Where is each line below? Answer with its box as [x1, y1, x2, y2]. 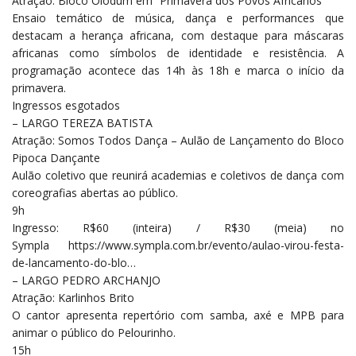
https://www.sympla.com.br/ [68, 238, 212, 253]
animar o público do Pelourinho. [12, 325, 176, 341]
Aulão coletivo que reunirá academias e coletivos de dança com [12, 168, 344, 184]
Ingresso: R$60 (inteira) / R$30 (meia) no [12, 220, 344, 236]
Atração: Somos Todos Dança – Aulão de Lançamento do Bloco [12, 133, 344, 149]
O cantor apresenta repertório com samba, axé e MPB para [12, 308, 344, 323]
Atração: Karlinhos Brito [12, 290, 134, 306]
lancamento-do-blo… [29, 255, 136, 271]
